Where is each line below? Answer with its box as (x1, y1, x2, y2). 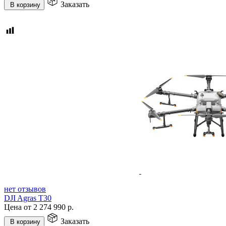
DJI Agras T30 (4, 193, 51, 202)
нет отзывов (4, 184, 46, 193)
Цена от (4, 202, 33, 211)
